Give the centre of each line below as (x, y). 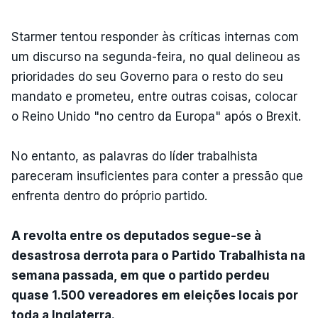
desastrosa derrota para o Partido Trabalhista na (158, 255)
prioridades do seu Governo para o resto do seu (147, 76)
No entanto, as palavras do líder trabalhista (135, 156)
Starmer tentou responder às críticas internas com (155, 37)
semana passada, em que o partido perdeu (141, 275)
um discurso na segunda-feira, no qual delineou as (156, 56)
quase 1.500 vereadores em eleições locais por (155, 295)
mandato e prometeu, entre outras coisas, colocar (154, 96)
